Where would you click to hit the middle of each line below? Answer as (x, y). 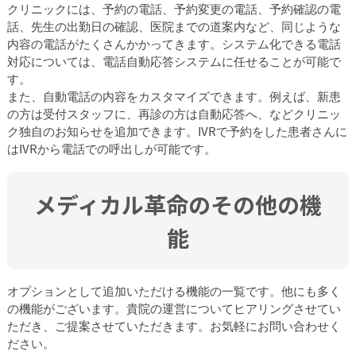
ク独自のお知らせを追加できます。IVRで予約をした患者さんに (177, 132)
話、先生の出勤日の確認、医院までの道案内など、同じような (174, 27)
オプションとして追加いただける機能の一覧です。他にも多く (174, 292)
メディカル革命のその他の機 (178, 204)
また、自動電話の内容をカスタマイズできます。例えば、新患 (174, 97)
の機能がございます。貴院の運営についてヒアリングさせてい (174, 310)
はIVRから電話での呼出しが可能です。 (111, 150)
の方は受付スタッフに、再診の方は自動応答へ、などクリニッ (174, 115)
